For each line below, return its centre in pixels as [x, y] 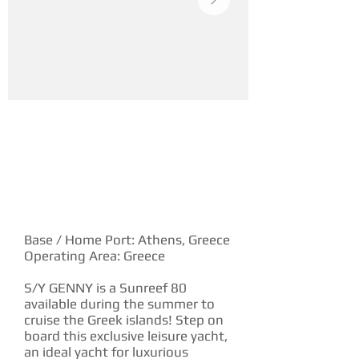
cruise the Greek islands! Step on [124, 320]
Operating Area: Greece [95, 256]
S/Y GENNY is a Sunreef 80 [105, 288]
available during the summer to [119, 304]
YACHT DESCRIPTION [89, 204]
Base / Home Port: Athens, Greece [127, 240]
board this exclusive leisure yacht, [126, 336]
